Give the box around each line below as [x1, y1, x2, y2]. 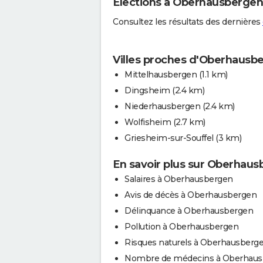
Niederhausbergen [124, 100, 200, 112]
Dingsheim [124, 85, 170, 96]
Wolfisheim [124, 116, 171, 127]
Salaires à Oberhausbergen [124, 173, 233, 184]
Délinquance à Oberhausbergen [124, 205, 253, 216]
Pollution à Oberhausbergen [124, 221, 238, 232]
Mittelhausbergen [124, 69, 197, 80]
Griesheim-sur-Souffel [124, 132, 214, 143]
